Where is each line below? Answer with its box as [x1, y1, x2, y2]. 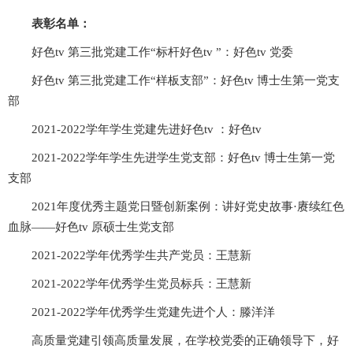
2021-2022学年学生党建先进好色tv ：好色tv [32, 122, 262, 136]
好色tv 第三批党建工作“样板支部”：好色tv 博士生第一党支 [32, 73, 340, 87]
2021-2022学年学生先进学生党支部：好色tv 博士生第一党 [32, 150, 335, 164]
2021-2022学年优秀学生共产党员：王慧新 [32, 248, 251, 262]
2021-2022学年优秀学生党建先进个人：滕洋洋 [32, 305, 275, 318]
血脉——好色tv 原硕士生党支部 [8, 220, 174, 233]
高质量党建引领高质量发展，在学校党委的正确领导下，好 [32, 333, 339, 347]
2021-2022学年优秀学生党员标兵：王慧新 [32, 277, 251, 290]
